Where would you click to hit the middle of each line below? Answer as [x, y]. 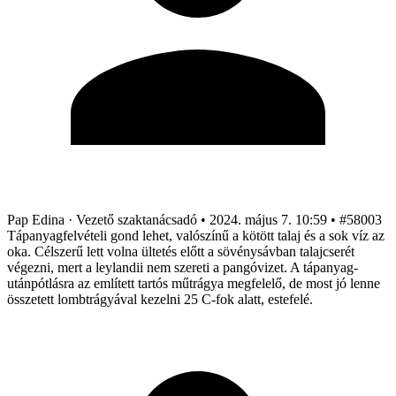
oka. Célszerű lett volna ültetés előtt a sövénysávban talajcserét [181, 251]
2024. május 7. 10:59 [268, 219]
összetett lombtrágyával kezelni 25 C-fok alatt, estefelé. [160, 299]
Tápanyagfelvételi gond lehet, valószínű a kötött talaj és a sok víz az [196, 235]
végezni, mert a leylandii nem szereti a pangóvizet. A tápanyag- [183, 267]
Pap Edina [38, 219]
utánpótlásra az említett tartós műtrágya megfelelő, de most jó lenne [194, 283]
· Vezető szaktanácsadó [133, 219]
